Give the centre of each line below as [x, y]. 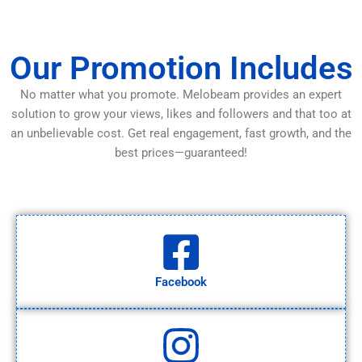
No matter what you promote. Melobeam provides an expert [181, 94]
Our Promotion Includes [181, 68]
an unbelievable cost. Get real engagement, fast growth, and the [181, 133]
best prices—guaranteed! [181, 152]
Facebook [181, 282]
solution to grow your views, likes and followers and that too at [181, 114]
